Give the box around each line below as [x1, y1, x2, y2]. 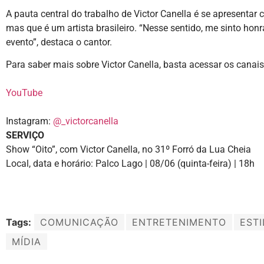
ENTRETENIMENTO [132, 216, 226, 229]
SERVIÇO [6, 130, 44, 141]
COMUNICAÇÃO [40, 216, 118, 229]
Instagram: [6, 115, 53, 127]
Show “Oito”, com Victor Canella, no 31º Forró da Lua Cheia [6, 144, 251, 156]
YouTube [6, 87, 42, 99]
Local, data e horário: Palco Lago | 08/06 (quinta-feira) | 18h [6, 158, 255, 170]
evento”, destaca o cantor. [6, 36, 112, 48]
